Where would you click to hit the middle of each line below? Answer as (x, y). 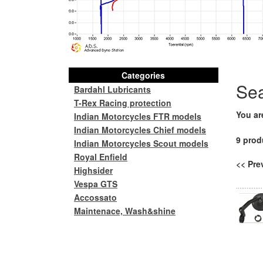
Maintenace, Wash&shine (125, 211)
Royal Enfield (101, 157)
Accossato (95, 197)
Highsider (93, 170)
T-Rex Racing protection (123, 103)
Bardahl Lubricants (112, 89)
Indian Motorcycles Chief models (140, 130)
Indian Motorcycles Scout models (141, 143)
